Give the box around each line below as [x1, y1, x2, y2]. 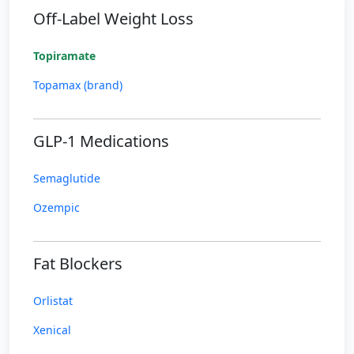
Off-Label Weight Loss [33, 8, 194, 29]
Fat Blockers [33, 253, 122, 274]
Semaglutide [33, 171, 100, 186]
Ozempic [33, 200, 80, 215]
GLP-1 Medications [33, 130, 169, 152]
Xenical [33, 322, 71, 337]
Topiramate [33, 48, 96, 63]
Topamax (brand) [33, 77, 122, 92]
